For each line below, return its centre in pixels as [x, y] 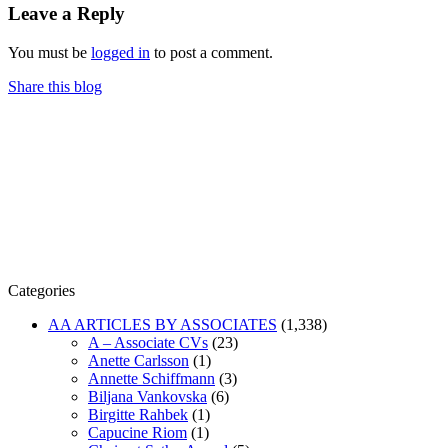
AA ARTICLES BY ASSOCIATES [162, 325]
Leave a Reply [66, 14]
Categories [41, 291]
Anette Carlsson [138, 361]
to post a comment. [211, 53]
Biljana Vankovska [147, 397]
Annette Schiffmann [151, 379]
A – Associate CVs [148, 343]
